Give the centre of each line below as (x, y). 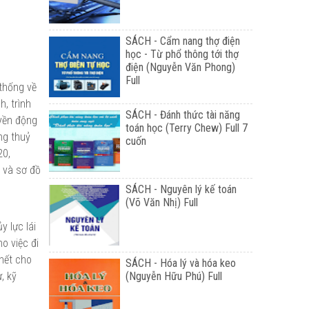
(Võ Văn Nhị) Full (162, 202)
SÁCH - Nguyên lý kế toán (181, 189)
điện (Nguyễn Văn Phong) (181, 67)
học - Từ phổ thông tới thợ (182, 54)
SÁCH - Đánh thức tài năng (183, 115)
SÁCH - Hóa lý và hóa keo (181, 263)
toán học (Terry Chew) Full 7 (187, 128)
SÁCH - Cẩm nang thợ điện (183, 41)
